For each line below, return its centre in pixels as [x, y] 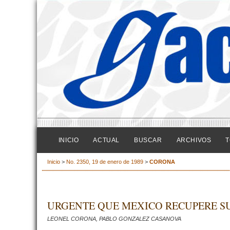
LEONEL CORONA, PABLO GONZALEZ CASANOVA [114, 218]
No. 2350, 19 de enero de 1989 [106, 162]
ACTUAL [106, 140]
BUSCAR [148, 140]
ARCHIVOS [194, 140]
